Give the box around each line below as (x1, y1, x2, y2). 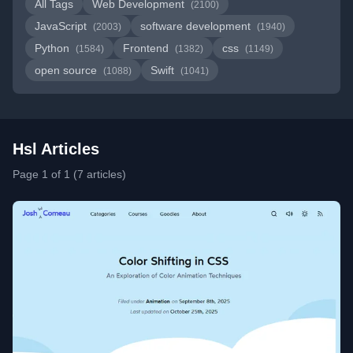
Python (35, 42, 72, 54)
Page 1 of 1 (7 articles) (13, 168, 126, 180)
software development (140, 20, 254, 32)
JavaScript (35, 20, 90, 32)
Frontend (123, 42, 172, 54)
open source (35, 64, 100, 76)
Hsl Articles (13, 140, 99, 158)
